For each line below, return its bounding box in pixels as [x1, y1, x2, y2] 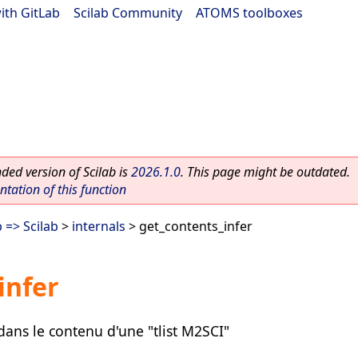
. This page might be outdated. [181, 163, 350, 181]
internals [72, 217, 125, 235]
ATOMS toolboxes [196, 4, 303, 22]
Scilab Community [74, 4, 182, 22]
